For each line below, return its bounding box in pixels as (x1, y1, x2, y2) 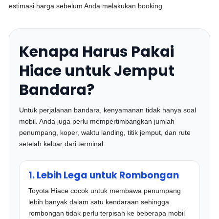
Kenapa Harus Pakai (19, 42, 175, 62)
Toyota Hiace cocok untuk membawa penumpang (28, 187, 181, 195)
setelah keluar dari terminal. (19, 140, 106, 148)
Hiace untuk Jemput (19, 61, 175, 81)
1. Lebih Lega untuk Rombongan (28, 169, 179, 182)
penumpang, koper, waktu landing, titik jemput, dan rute (19, 129, 191, 136)
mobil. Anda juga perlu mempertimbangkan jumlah (19, 117, 175, 125)
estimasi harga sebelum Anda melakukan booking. (9, 2, 165, 10)
